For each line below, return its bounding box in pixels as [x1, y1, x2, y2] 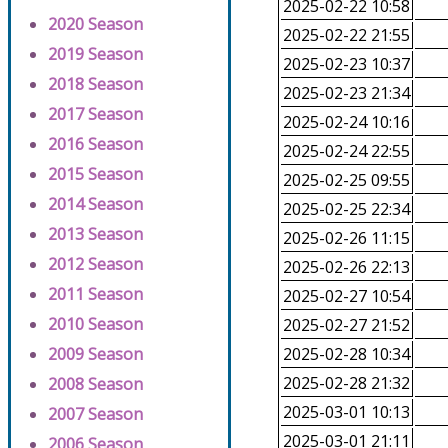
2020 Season [48, 13, 143, 36]
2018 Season [48, 73, 143, 96]
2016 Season [48, 133, 143, 156]
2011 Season [48, 283, 143, 306]
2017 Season [48, 103, 143, 126]
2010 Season [48, 313, 143, 336]
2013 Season [48, 223, 143, 246]
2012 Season [48, 253, 143, 276]
